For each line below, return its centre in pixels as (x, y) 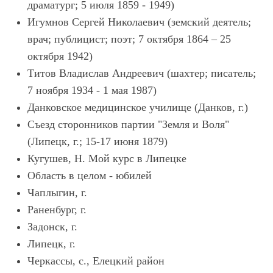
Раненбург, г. (57, 210)
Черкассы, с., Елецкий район (96, 261)
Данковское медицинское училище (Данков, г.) (138, 107)
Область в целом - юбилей (90, 175)
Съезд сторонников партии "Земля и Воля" (128, 124)
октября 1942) (60, 56)
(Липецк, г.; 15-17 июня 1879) (97, 141)
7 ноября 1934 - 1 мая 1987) (92, 90)
